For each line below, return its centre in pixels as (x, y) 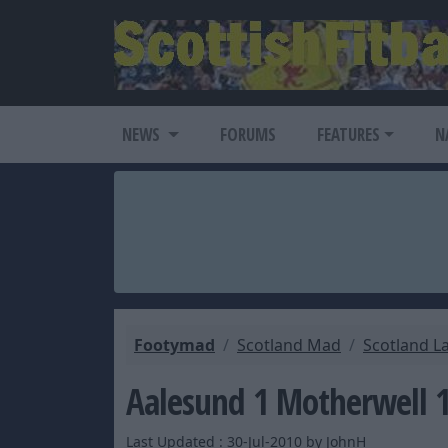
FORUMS (247, 134)
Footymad (174, 345)
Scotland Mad (289, 345)
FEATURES (348, 134)
